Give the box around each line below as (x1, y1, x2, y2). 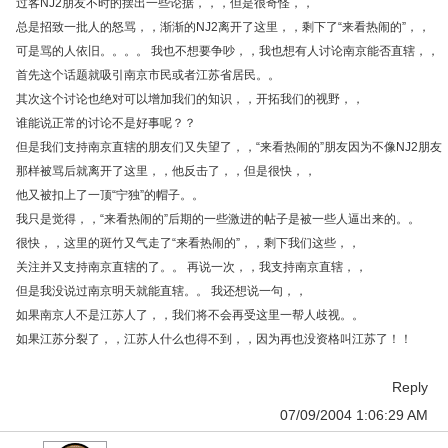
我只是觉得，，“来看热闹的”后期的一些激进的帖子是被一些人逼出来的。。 (16, 212, 420, 226)
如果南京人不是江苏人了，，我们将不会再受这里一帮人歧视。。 (16, 308, 364, 322)
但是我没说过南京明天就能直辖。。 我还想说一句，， (16, 284, 307, 298)
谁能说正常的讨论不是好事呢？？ (16, 116, 196, 130)
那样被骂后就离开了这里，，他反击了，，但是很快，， (16, 164, 316, 178)
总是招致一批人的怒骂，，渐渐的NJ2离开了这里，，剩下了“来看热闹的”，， (16, 20, 430, 34)
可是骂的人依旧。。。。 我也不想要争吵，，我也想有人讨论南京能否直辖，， (16, 44, 439, 58)
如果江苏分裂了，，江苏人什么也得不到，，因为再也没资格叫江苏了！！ (16, 332, 412, 346)
